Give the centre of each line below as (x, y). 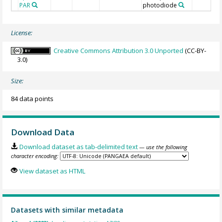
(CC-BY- (195, 50)
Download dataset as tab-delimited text (78, 147)
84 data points (32, 98)
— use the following (163, 147)
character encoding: (35, 156)
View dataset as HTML (52, 171)
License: (22, 32)
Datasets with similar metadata (67, 210)
